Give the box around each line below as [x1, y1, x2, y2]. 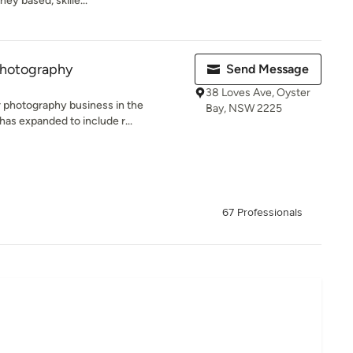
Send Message [226, 61, 309, 76]
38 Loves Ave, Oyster [206, 86, 310, 99]
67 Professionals [222, 206, 303, 220]
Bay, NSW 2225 [206, 102, 282, 115]
